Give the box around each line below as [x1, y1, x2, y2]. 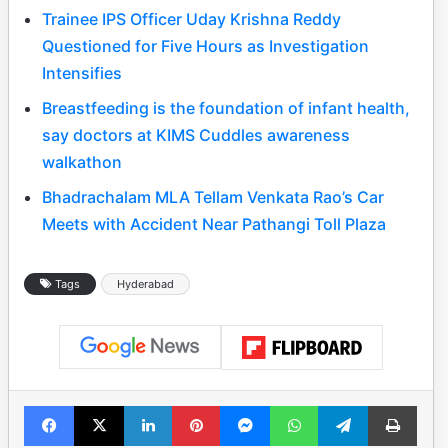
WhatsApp [317, 397, 381, 414]
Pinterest [219, 397, 276, 414]
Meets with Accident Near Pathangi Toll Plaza [42, 213, 386, 234]
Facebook [73, 397, 134, 414]
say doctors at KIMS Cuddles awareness [42, 124, 350, 145]
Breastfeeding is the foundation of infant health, [42, 97, 410, 118]
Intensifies [42, 62, 122, 83]
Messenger [269, 397, 340, 414]
